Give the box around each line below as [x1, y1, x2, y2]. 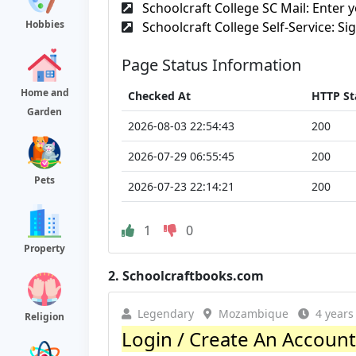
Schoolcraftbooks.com [122, 266, 264, 284]
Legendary [137, 305, 194, 321]
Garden [27, 105, 62, 118]
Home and [20, 86, 69, 99]
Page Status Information [122, 53, 301, 75]
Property [24, 242, 65, 255]
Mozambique [219, 305, 288, 321]
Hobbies [25, 17, 64, 31]
